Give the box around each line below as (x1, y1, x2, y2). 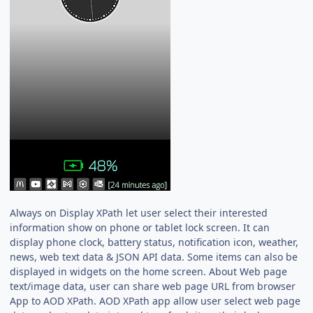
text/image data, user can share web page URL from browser (10, 279, 296, 293)
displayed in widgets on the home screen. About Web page (10, 264, 288, 278)
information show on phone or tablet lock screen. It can (10, 220, 270, 234)
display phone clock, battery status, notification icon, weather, (10, 235, 299, 249)
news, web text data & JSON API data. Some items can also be (10, 249, 298, 263)
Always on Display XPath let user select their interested (10, 205, 268, 219)
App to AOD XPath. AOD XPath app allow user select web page (10, 293, 301, 307)
